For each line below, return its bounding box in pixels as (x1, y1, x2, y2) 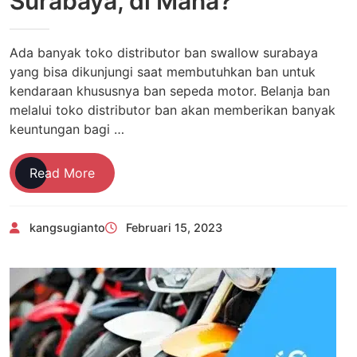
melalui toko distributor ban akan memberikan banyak (10, 101, 335, 118)
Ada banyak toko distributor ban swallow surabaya (10, 44, 318, 61)
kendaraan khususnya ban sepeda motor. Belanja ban (10, 82, 330, 99)
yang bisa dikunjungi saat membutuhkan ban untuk (10, 63, 316, 80)
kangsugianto (29, 220, 105, 234)
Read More (29, 164, 95, 181)
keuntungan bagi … (10, 120, 124, 137)
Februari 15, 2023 (126, 220, 222, 234)
